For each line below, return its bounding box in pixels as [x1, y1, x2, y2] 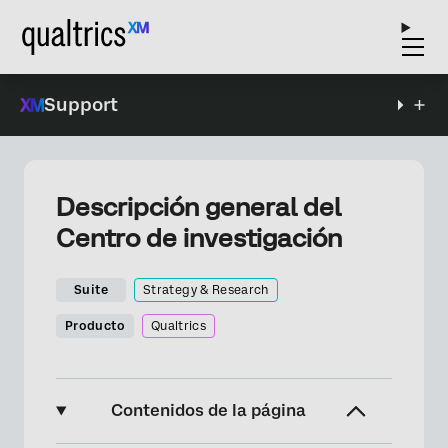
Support [44, 94, 118, 115]
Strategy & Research [143, 283, 269, 297]
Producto [65, 319, 125, 333]
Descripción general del [56, 192, 341, 222]
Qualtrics [150, 319, 207, 333]
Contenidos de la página [110, 401, 306, 420]
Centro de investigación [56, 223, 342, 253]
